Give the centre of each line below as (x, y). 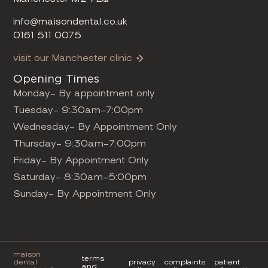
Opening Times (57, 80)
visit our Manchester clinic (73, 58)
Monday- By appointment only (84, 93)
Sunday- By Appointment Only (85, 194)
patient (227, 262)
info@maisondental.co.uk (71, 22)
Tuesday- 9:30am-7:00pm (78, 110)
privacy (142, 262)
